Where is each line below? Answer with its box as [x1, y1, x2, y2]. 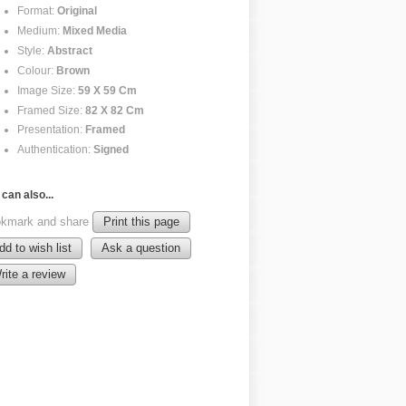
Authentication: [17, 143, 93, 156]
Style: [17, 43, 47, 56]
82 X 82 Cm [85, 103, 144, 116]
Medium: [17, 24, 63, 37]
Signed [93, 143, 129, 156]
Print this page [103, 214, 179, 228]
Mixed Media [63, 24, 127, 37]
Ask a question [101, 240, 180, 255]
